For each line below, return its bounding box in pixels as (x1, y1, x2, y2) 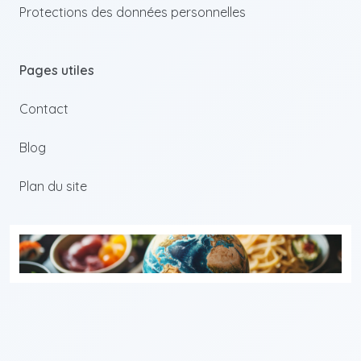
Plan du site (19, 178, 87, 194)
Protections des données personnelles (19, 4, 246, 20)
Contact (19, 101, 68, 117)
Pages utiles (19, 62, 94, 78)
